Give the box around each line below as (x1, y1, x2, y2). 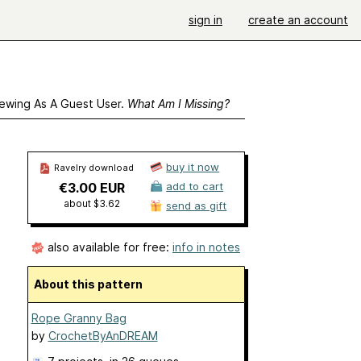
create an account (248, 13, 348, 27)
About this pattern (41, 277, 143, 292)
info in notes (172, 240, 240, 254)
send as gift (166, 199, 227, 212)
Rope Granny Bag (31, 311, 127, 326)
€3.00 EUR (58, 180, 125, 196)
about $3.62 (63, 197, 120, 210)
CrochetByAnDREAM (48, 329, 158, 343)
